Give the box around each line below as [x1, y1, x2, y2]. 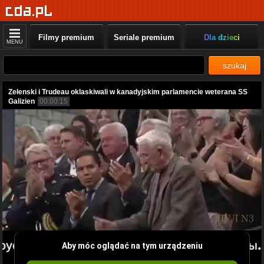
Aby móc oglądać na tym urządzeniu [61, 240, 203, 250]
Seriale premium [113, 33, 174, 42]
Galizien [8, 97, 35, 105]
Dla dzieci [203, 33, 240, 42]
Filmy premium [38, 33, 95, 42]
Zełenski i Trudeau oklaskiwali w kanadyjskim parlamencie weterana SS [8, 88, 247, 96]
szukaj [223, 61, 246, 70]
